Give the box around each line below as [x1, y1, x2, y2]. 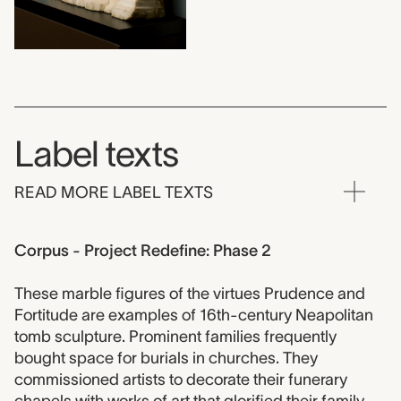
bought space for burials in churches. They [14, 349, 318, 368]
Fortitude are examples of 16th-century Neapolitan [14, 306, 373, 325]
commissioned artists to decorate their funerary [14, 371, 347, 389]
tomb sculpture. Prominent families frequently [14, 328, 337, 346]
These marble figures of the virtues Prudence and [14, 285, 365, 303]
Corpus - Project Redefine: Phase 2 [14, 242, 271, 260]
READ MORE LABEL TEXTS [14, 183, 213, 202]
